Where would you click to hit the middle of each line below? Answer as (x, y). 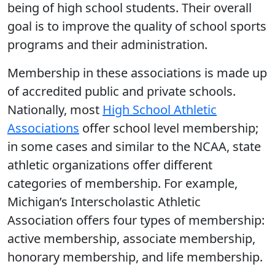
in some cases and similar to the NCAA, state (134, 146)
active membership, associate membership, (131, 238)
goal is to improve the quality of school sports (137, 26)
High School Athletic (160, 110)
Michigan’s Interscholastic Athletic (104, 202)
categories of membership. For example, (122, 183)
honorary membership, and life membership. (135, 257)
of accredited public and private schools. (122, 91)
